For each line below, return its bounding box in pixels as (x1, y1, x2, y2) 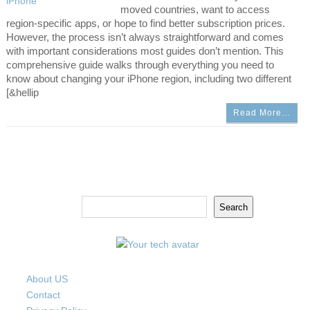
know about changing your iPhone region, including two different (6, 73, 291, 84)
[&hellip (6, 86, 39, 98)
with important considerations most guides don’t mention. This (6, 45, 284, 57)
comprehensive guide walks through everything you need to (6, 59, 274, 71)
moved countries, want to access (120, 3, 270, 15)
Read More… (233, 108, 291, 118)
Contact (26, 289, 60, 300)
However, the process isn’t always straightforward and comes (6, 31, 284, 43)
